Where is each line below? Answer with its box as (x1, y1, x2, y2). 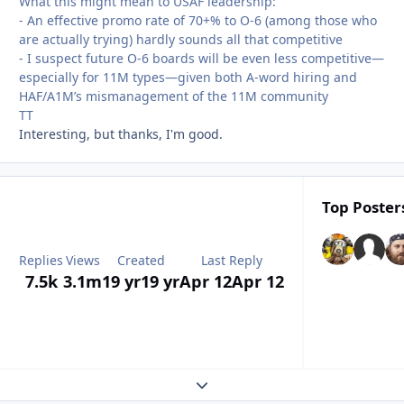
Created (116, 252, 165, 270)
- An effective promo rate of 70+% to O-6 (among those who (19, 11, 377, 29)
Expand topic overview (195, 374, 330, 392)
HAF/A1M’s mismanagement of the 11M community (19, 87, 328, 105)
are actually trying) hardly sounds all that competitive (19, 30, 343, 48)
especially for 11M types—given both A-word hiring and (19, 68, 357, 86)
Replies (19, 252, 63, 270)
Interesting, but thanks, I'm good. (19, 124, 223, 142)
